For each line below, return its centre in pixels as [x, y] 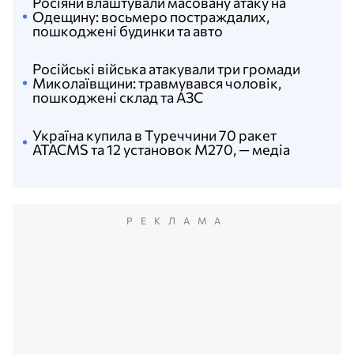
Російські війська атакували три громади [166, 69]
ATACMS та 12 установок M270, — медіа [161, 149]
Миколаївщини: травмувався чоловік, [157, 83]
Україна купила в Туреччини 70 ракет [154, 135]
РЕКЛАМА [177, 220]
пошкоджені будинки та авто [128, 31]
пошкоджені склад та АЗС [118, 97]
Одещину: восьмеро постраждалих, [151, 17]
